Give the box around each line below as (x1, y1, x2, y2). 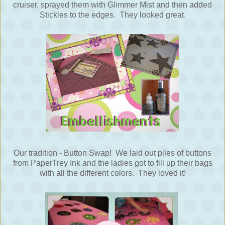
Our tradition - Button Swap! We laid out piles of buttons (14, 149, 211, 158)
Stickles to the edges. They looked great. (39, 11, 186, 20)
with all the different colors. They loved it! (39, 169, 186, 178)
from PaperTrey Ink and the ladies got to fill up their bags (13, 159, 212, 168)
